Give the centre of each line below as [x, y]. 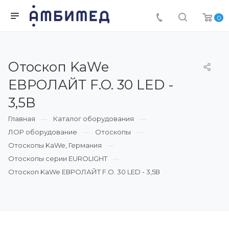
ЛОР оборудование [43, 132]
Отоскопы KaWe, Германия [55, 145]
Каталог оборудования [94, 119]
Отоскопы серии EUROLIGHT [58, 158]
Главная [22, 119]
